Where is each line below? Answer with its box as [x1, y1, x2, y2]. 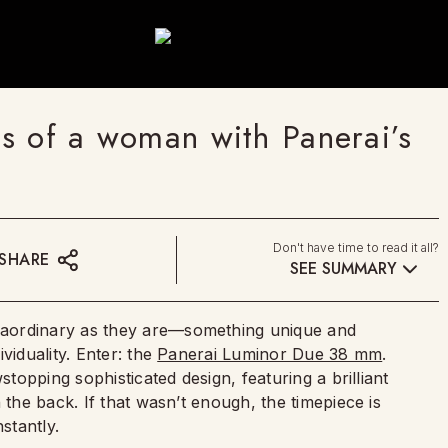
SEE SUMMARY [289, 257, 397, 280]
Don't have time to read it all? [272, 239, 439, 255]
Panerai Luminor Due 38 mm [157, 344, 383, 364]
